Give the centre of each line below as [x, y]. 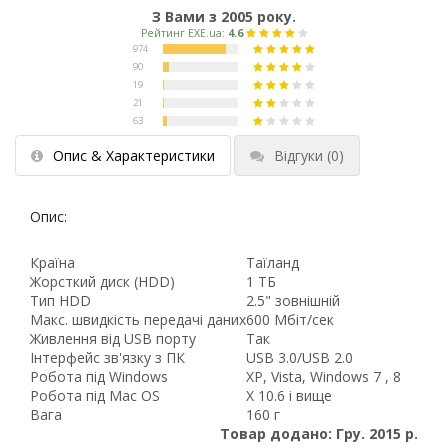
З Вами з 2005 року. [224, 17]
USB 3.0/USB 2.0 [299, 358]
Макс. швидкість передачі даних [138, 320]
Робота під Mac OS [95, 396]
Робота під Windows [99, 377]
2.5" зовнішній [293, 301]
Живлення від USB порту [113, 339]
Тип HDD [60, 301]
